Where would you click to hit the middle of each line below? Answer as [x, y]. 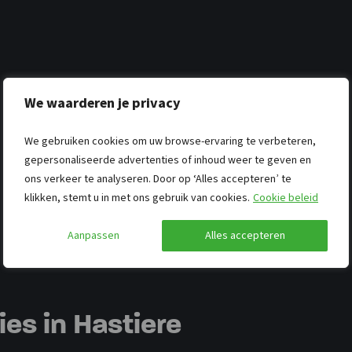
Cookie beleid [286, 198]
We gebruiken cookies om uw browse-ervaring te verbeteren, [170, 141]
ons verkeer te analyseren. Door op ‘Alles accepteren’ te [158, 179]
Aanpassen [93, 236]
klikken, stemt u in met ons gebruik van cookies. [138, 198]
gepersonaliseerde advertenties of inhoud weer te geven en [168, 160]
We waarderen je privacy [103, 103]
